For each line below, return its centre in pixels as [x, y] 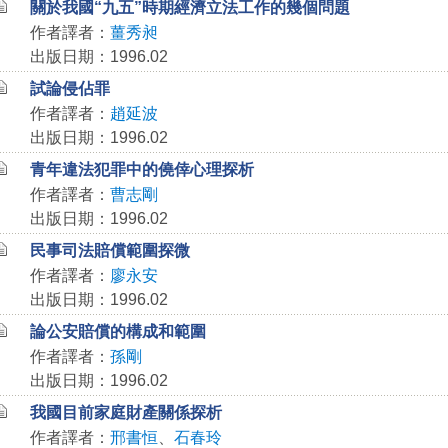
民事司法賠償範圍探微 [109, 250]
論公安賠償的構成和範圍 [117, 331]
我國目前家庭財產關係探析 [125, 412]
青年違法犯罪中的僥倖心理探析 [141, 169]
